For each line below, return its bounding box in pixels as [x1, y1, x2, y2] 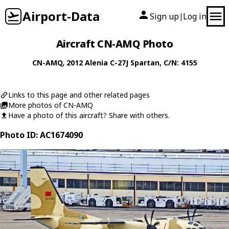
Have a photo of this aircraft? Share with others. [8, 110, 170, 120]
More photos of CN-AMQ [8, 100, 93, 110]
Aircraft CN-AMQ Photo [56, 37, 173, 51]
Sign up [150, 11, 179, 22]
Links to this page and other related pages [8, 90, 150, 100]
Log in [183, 11, 207, 22]
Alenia [84, 58, 108, 67]
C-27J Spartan [109, 58, 159, 67]
